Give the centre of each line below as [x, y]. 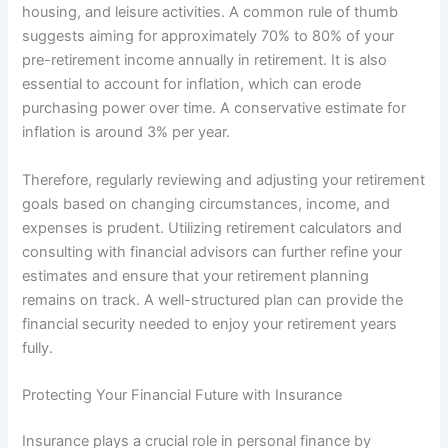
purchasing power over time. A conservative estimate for [214, 108]
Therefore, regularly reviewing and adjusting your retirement [224, 179]
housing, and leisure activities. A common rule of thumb [210, 12]
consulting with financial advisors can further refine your [212, 251]
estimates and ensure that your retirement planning [196, 275]
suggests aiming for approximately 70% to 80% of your [208, 36]
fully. [38, 347]
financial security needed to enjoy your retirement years [210, 323]
